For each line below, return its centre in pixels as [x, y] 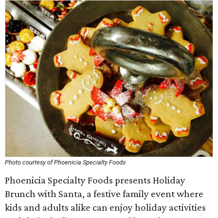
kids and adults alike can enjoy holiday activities [105, 207]
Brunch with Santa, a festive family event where [104, 194]
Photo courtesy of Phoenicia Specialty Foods [65, 162]
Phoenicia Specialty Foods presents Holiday [95, 180]
